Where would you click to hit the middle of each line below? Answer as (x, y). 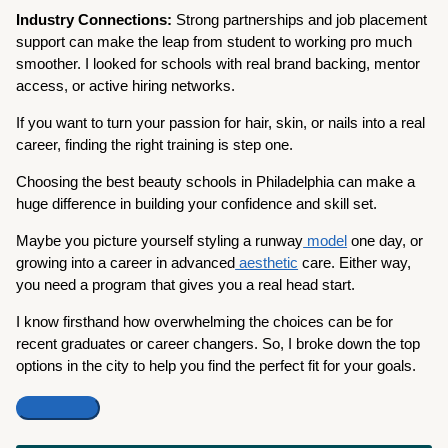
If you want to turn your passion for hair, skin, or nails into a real (221, 122)
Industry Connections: (96, 19)
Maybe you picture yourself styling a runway (160, 240)
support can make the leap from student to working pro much (214, 41)
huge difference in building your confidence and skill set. (199, 203)
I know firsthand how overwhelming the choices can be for (205, 321)
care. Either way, (355, 262)
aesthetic (267, 262)
